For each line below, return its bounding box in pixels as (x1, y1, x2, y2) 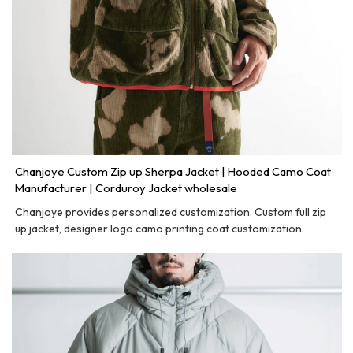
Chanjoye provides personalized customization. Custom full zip (15, 204, 327, 219)
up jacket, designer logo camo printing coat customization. (15, 221, 305, 236)
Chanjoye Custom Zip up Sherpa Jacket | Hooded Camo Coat (15, 163, 332, 179)
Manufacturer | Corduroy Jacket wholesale (15, 180, 238, 195)
